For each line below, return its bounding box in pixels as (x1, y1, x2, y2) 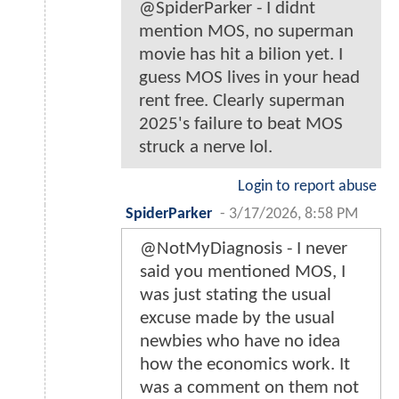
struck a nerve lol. (139, 138, 273, 158)
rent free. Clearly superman (139, 92, 345, 111)
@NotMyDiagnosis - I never (140, 240, 347, 259)
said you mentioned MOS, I (140, 263, 346, 282)
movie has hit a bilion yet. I (139, 45, 343, 65)
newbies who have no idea (140, 332, 340, 352)
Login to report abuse (238, 179, 377, 195)
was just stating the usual (140, 286, 331, 305)
